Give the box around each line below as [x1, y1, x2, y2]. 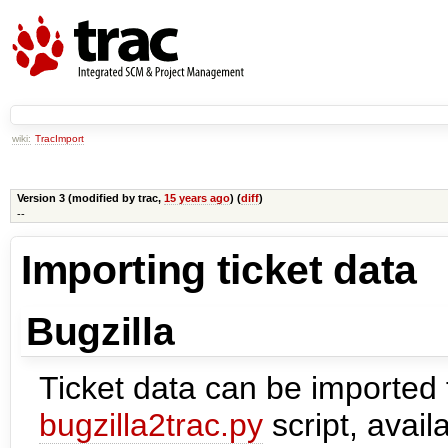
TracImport [35, 132, 84, 144]
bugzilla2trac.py [39, 406, 263, 443]
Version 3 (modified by [16, 192, 138, 205]
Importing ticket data [21, 246, 417, 293]
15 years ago [163, 192, 230, 205]
